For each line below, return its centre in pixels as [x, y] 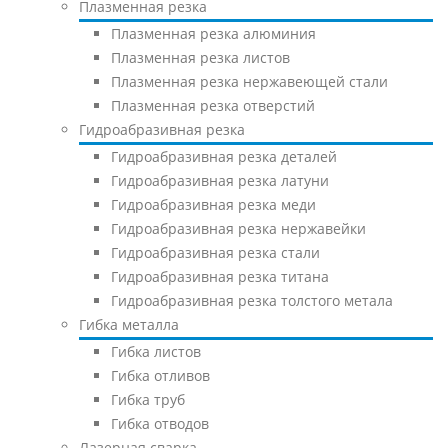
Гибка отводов [160, 424]
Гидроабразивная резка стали [215, 253]
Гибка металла [129, 325]
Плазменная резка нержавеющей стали [249, 82]
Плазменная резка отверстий [213, 106]
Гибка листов [156, 352]
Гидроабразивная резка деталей [224, 157]
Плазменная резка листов [200, 58]
